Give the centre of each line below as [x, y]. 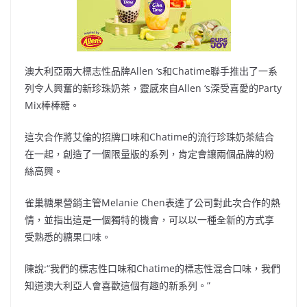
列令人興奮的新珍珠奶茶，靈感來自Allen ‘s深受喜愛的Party [153, 88]
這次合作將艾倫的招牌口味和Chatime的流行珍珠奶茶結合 [149, 136]
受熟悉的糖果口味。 [68, 236]
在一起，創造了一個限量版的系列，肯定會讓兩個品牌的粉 [149, 153]
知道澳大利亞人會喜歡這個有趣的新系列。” [118, 285]
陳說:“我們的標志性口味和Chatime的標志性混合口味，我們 [152, 268]
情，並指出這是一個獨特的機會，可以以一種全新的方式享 [149, 219]
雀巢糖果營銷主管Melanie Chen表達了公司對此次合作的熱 [152, 202]
